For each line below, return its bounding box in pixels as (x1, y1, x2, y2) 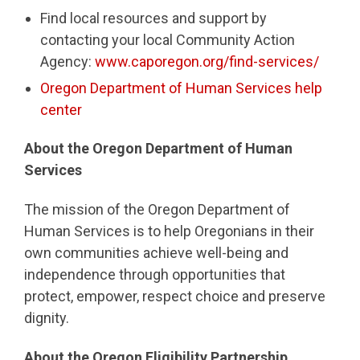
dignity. (24, 309, 69, 326)
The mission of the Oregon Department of (24, 200, 290, 218)
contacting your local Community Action (40, 31, 295, 48)
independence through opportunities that (24, 265, 285, 283)
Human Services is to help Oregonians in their (24, 222, 314, 239)
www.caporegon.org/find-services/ (95, 52, 319, 70)
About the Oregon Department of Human (24, 140, 292, 157)
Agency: (40, 52, 95, 70)
